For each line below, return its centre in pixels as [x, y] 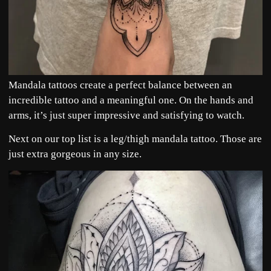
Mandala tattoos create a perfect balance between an [120, 85]
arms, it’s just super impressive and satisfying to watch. [128, 115]
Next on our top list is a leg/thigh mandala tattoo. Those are [135, 139]
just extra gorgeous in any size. [75, 154]
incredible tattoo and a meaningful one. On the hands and [131, 100]
